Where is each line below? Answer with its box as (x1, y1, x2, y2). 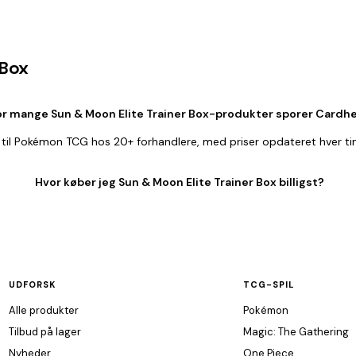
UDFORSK (8, 279, 56, 290)
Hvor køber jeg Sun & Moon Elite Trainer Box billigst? (35, 175, 325, 189)
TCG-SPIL (242, 279, 295, 290)
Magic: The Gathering (242, 325, 349, 339)
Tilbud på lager (8, 325, 81, 339)
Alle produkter (8, 304, 79, 317)
